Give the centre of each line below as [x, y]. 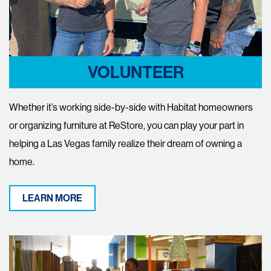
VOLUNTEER [135, 72]
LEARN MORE [52, 198]
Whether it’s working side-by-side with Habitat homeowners [131, 107]
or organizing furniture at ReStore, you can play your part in [126, 125]
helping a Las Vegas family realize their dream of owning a [126, 143]
